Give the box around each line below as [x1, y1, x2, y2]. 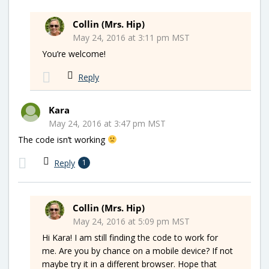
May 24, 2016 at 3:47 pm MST [49, 117, 166, 129]
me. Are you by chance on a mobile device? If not [42, 244, 233, 256]
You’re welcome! [42, 47, 106, 59]
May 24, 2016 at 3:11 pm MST [73, 31, 190, 43]
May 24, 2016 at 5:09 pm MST [73, 215, 190, 227]
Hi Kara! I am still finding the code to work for [42, 231, 218, 243]
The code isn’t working [18, 133, 107, 145]
